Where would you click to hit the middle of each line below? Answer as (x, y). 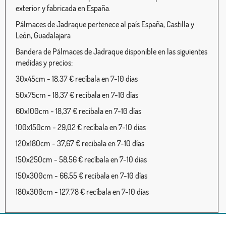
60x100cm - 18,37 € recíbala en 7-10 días (78, 111)
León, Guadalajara (43, 36)
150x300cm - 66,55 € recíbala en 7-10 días (81, 176)
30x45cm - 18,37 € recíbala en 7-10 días (77, 79)
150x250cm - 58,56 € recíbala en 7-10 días (81, 160)
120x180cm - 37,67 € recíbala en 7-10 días (80, 144)
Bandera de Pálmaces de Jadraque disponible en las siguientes (111, 52)
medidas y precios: (44, 63)
